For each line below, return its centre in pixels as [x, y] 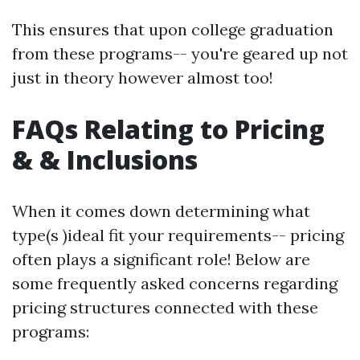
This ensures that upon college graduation [173, 30]
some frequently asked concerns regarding [175, 284]
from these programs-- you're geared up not [180, 54]
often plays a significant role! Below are [161, 260]
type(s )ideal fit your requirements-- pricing [178, 235]
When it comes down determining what [161, 211]
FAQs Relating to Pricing [168, 129]
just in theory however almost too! [143, 78]
